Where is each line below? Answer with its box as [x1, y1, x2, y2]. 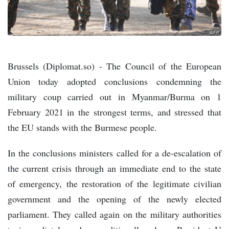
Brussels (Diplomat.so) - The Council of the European [8, 59, 221, 72]
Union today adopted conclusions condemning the [8, 75, 221, 87]
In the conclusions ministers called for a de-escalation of [8, 146, 221, 159]
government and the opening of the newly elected [8, 192, 221, 205]
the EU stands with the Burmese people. [8, 121, 157, 133]
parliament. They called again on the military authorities [8, 208, 221, 220]
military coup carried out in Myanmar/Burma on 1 [8, 90, 221, 103]
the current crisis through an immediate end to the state [8, 162, 221, 174]
